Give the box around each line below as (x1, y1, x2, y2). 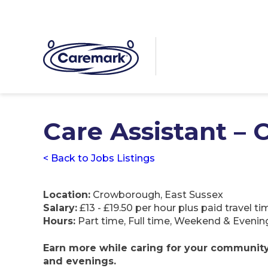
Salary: (43, 202, 77, 214)
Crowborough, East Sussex (90, 189, 223, 201)
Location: (43, 189, 90, 201)
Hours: (43, 215, 75, 227)
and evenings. (43, 255, 116, 267)
